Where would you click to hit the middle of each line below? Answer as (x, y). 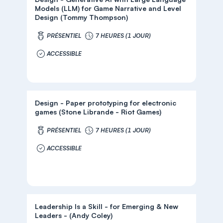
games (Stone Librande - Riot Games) (110, 112)
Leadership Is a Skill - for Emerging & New (107, 206)
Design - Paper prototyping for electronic (106, 103)
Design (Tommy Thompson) (82, 17)
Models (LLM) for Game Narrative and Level (108, 8)
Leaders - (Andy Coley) (74, 215)
